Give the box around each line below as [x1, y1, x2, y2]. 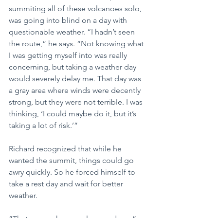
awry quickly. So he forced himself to [9, 167, 137, 177]
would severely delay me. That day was [9, 73, 143, 83]
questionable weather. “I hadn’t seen [9, 27, 137, 36]
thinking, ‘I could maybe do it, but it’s [9, 109, 138, 118]
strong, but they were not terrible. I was [9, 97, 145, 107]
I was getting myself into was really [9, 50, 129, 60]
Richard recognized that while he [9, 144, 124, 153]
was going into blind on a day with [9, 15, 129, 25]
